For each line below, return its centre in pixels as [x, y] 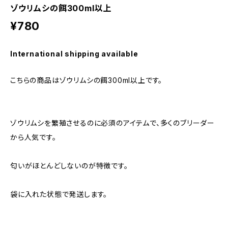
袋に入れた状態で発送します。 [59, 194]
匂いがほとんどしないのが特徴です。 [69, 166]
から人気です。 [33, 137]
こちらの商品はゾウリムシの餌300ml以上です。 [87, 80]
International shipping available [74, 54]
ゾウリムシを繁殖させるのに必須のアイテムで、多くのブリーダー [112, 123]
